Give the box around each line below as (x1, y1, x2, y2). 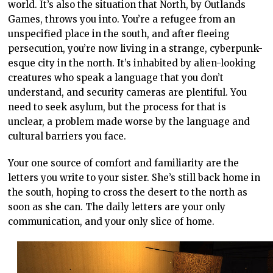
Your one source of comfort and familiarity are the (8, 157, 239, 169)
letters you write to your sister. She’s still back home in (8, 171, 261, 183)
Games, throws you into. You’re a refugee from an (8, 13, 236, 25)
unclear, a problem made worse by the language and (8, 115, 250, 127)
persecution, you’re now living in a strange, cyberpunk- (8, 42, 263, 54)
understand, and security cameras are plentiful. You (8, 86, 247, 98)
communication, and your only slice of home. (8, 215, 215, 227)
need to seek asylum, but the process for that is (8, 101, 227, 113)
